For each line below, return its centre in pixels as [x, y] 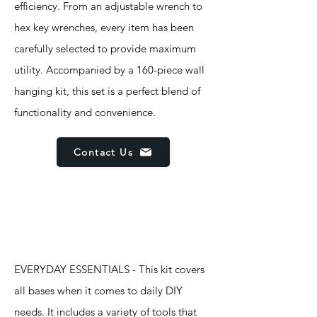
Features [53, 226]
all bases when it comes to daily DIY [98, 290]
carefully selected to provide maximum [105, 48]
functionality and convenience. [85, 112]
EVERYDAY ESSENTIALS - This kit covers [109, 269]
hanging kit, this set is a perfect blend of [107, 91]
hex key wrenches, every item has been [104, 27]
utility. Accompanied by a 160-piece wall [109, 70]
